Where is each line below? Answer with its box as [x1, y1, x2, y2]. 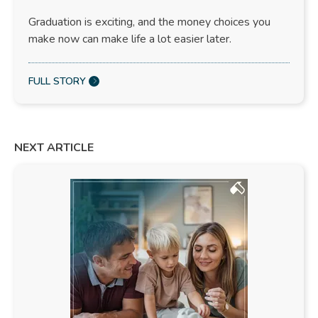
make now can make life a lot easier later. [28, 31, 231, 47]
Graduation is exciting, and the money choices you [28, 13, 270, 30]
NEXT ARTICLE [14, 139, 94, 155]
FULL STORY [28, 74, 86, 88]
